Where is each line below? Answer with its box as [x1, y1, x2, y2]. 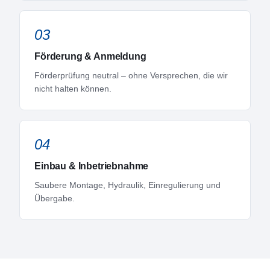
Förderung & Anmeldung [34, 51, 146, 61]
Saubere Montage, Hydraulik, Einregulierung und [34, 180, 221, 190]
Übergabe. [34, 193, 75, 203]
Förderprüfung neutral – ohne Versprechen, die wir [34, 71, 228, 80]
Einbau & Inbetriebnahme [34, 161, 149, 171]
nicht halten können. [34, 84, 111, 93]
